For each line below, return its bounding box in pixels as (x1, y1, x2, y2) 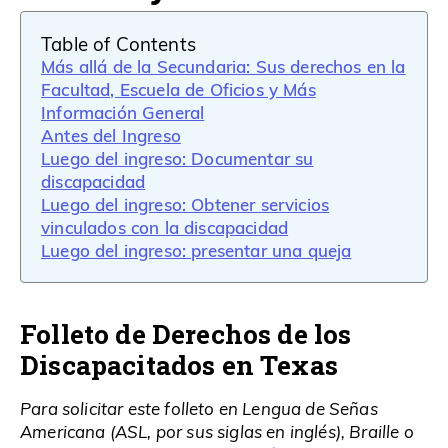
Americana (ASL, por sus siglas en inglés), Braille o (20, 419, 414, 443)
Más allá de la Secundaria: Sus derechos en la (41, 53, 406, 78)
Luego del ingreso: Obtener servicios (41, 191, 330, 216)
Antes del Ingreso (41, 122, 181, 147)
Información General (41, 99, 205, 124)
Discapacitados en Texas (20, 346, 338, 382)
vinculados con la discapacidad (41, 214, 289, 239)
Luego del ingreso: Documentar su (41, 145, 314, 170)
